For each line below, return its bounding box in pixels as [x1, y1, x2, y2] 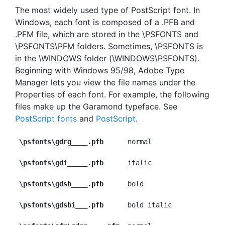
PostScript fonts [15, 114, 77, 124]
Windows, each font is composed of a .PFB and [15, 17, 195, 27]
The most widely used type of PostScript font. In [15, 5, 200, 15]
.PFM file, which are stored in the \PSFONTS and [15, 29, 198, 39]
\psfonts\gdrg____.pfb [19, 138, 103, 146]
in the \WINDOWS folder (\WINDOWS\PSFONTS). [15, 53, 199, 63]
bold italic [103, 201, 172, 209]
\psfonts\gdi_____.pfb [19, 159, 103, 167]
